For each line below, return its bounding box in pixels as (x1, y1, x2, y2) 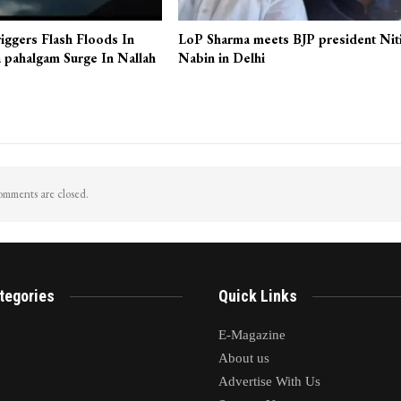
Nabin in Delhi (178, 49, 266, 67)
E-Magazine (218, 328, 286, 343)
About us (218, 351, 269, 366)
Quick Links (218, 286, 297, 305)
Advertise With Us (218, 374, 320, 389)
